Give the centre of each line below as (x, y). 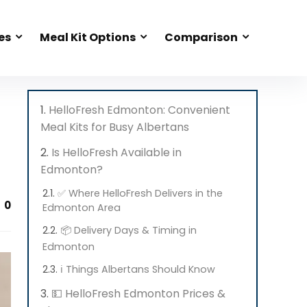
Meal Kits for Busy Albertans (115, 127)
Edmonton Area (82, 208)
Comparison (201, 37)
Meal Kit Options (88, 37)
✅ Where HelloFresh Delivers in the (140, 193)
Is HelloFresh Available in (116, 152)
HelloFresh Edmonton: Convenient (139, 110)
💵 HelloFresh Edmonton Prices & (138, 294)
